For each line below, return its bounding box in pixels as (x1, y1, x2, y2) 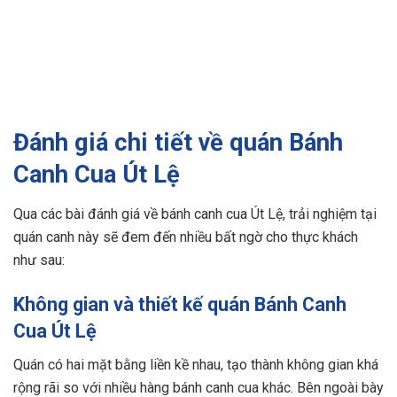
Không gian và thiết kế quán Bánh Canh (13, 292, 346, 315)
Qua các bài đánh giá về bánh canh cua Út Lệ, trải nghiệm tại (13, 205, 377, 222)
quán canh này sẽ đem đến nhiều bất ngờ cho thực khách (13, 228, 358, 245)
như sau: (13, 251, 68, 269)
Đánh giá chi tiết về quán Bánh (13, 128, 343, 158)
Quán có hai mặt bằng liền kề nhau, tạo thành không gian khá (13, 356, 378, 374)
